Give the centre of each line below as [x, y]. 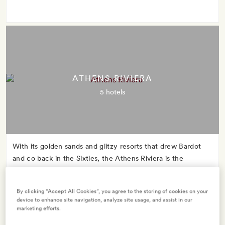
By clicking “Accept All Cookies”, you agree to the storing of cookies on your [113, 191]
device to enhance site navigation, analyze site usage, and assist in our [105, 200]
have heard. [32, 182]
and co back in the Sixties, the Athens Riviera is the [98, 158]
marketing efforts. [39, 208]
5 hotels [113, 92]
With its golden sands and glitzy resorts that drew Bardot [107, 146]
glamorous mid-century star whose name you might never [109, 170]
